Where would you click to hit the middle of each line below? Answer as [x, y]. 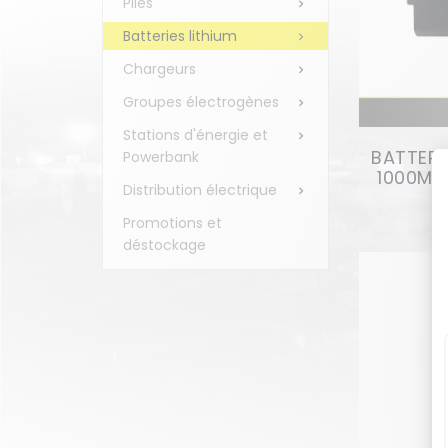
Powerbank [161, 157]
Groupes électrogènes [201, 102]
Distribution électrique [200, 190]
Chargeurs [159, 69]
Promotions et [172, 223]
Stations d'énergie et [195, 135]
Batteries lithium [180, 36]
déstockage [164, 245]
